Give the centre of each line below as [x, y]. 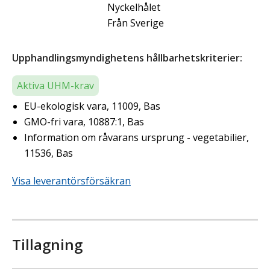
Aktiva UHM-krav [55, 85]
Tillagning [47, 244]
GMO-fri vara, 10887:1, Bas [84, 121]
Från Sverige [136, 23]
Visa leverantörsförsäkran [71, 181]
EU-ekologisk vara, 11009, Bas [92, 106]
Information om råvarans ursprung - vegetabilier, [137, 137]
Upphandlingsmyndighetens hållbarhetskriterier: [127, 58]
